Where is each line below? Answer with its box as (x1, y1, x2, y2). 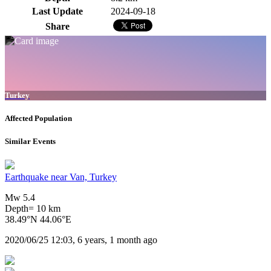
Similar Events (5, 136, 56, 146)
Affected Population (5, 113, 72, 123)
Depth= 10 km (5, 203, 60, 214)
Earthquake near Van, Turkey (5, 172, 117, 183)
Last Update (32, 6, 83, 17)
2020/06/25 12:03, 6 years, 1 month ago (5, 235, 157, 246)
